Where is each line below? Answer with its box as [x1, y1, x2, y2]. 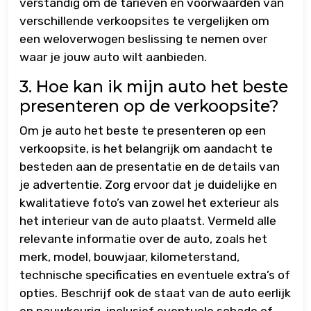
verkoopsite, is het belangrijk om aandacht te [19, 142, 273, 156]
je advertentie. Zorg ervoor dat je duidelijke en [19, 178, 277, 192]
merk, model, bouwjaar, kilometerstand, [19, 250, 239, 264]
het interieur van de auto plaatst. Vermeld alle [19, 214, 276, 228]
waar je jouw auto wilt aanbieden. [19, 50, 207, 65]
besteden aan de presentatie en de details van [19, 160, 280, 174]
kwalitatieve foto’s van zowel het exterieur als [19, 196, 279, 210]
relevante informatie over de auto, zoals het [19, 232, 267, 246]
